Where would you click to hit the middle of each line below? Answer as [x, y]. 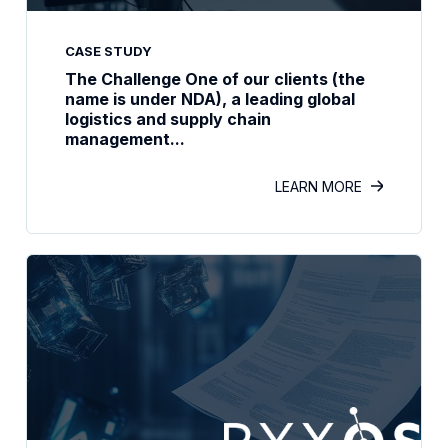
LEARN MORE [318, 186]
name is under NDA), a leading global [210, 99]
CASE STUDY [108, 51]
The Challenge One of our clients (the [215, 79]
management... [125, 139]
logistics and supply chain [168, 119]
